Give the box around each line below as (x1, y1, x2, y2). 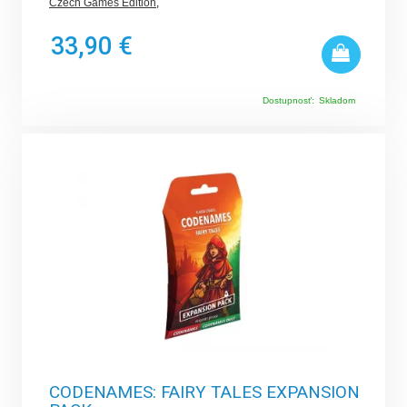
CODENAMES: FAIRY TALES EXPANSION (49, 382, 361, 403)
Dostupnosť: (262, 95, 314, 106)
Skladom (318, 95, 355, 106)
